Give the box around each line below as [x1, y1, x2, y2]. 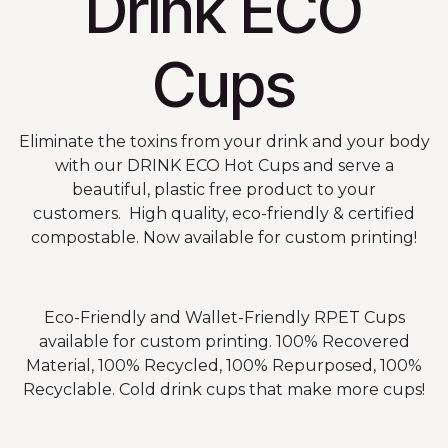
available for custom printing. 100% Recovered [38, 331, 410, 351]
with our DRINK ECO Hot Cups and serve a [54, 155, 394, 175]
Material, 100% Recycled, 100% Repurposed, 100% [26, 355, 422, 375]
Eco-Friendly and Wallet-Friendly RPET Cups [43, 307, 405, 327]
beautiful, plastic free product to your [72, 179, 376, 199]
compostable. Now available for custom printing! [31, 227, 417, 247]
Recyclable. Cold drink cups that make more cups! [23, 379, 425, 399]
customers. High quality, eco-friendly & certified [33, 203, 415, 223]
